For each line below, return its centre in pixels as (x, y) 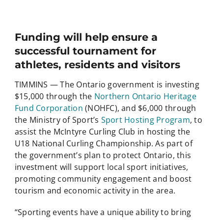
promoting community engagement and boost (103, 179)
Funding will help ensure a (86, 37)
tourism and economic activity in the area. (95, 191)
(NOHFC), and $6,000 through (139, 108)
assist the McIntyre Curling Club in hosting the (102, 132)
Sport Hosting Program (145, 120)
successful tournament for (85, 51)
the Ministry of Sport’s (58, 120)
